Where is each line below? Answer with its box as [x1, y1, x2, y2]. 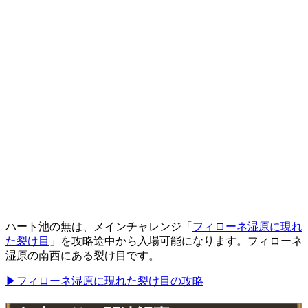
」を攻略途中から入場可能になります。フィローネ [49, 235, 302, 247]
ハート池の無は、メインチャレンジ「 [5, 221, 192, 232]
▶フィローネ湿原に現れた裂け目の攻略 [5, 275, 203, 287]
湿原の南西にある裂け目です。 [5, 250, 159, 261]
